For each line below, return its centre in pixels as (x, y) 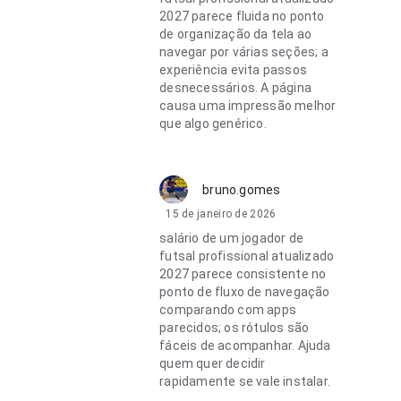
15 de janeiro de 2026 (221, 214)
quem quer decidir (213, 363)
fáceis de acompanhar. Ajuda (245, 346)
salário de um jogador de (232, 238)
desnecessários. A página (236, 88)
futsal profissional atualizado (247, 256)
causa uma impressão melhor (248, 106)
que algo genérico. (213, 124)
